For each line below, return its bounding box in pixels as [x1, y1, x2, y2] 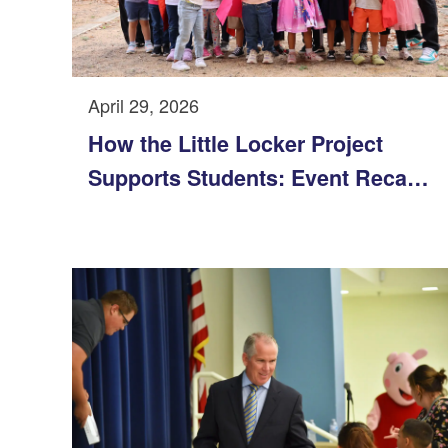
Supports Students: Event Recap [88, 162, 420, 194]
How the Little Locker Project [88, 128, 383, 160]
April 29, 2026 [88, 92, 199, 119]
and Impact [88, 196, 201, 228]
